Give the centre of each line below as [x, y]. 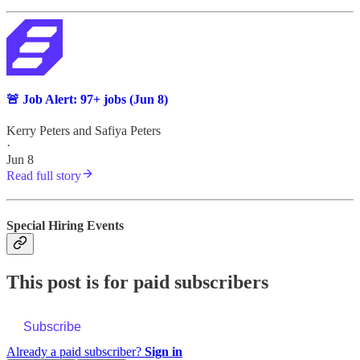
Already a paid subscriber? [76, 351]
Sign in [164, 351]
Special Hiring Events [65, 225]
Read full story [44, 176]
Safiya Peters [128, 131]
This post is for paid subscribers [137, 282]
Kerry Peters [38, 131]
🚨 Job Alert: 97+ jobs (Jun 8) [87, 100]
